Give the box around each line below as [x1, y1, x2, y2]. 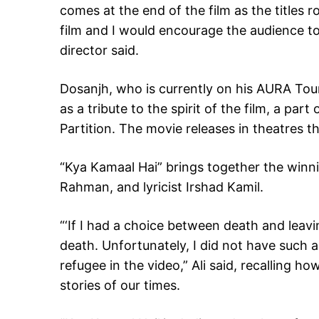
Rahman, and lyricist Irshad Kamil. [60, 179, 263, 195]
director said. [60, 43, 139, 58]
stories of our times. [60, 278, 180, 293]
